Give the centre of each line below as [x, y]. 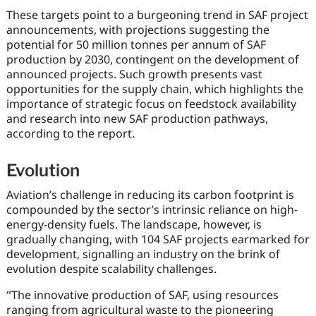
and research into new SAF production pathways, [137, 118]
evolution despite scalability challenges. [111, 268]
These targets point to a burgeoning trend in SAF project [157, 14]
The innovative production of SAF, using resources [145, 294]
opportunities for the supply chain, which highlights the [154, 89]
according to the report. [70, 133]
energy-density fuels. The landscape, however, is [134, 224]
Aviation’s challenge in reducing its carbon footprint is [150, 194]
